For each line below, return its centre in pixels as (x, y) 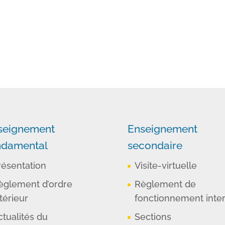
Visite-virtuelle (165, 165)
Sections (153, 216)
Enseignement (162, 129)
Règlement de (165, 184)
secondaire (155, 145)
